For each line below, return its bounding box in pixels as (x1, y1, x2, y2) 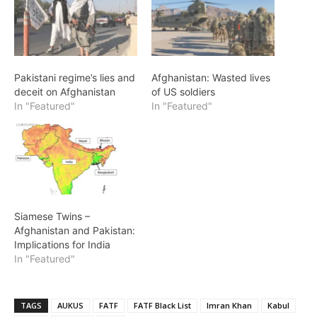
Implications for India (14, 238, 110, 250)
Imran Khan (207, 299, 252, 311)
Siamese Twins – (14, 209, 90, 222)
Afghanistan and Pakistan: (14, 224, 135, 236)
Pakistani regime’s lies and (14, 71, 135, 84)
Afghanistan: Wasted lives (151, 71, 270, 84)
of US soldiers (151, 86, 215, 98)
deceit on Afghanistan (14, 86, 115, 98)
